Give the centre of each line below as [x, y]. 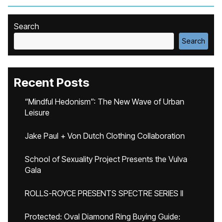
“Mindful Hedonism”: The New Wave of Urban [105, 102]
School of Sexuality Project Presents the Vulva [106, 159]
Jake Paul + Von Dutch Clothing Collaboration [105, 136]
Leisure [37, 112]
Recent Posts [52, 83]
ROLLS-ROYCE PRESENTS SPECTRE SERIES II [104, 193]
